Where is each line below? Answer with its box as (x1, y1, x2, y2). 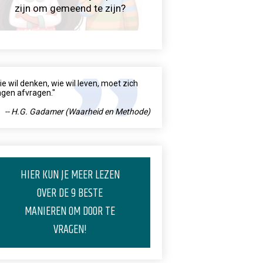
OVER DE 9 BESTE (37, 184, 103, 203)
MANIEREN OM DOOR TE (25, 203, 116, 221)
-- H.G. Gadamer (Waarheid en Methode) (5, 107, 150, 116)
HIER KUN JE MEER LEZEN (20, 166, 120, 184)
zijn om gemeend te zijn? (14, 2, 126, 14)
